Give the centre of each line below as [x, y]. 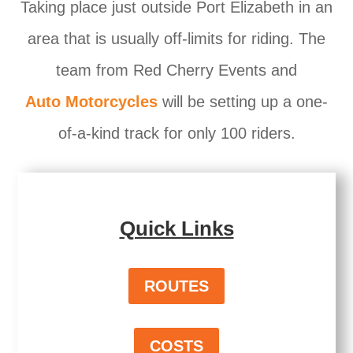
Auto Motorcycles [91, 102]
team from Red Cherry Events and [176, 70]
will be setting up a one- [243, 102]
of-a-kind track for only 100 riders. [176, 133]
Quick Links [176, 229]
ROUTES [176, 286]
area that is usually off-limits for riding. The [176, 39]
